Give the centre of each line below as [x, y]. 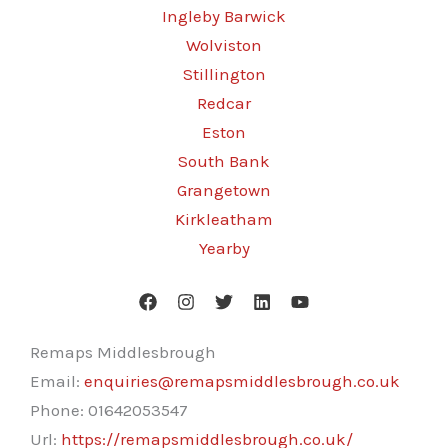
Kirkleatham [224, 219]
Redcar [224, 103]
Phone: [59, 410]
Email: [57, 381]
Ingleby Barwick [224, 16]
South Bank [224, 161]
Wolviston [224, 45]
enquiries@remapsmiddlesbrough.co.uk [242, 381]
